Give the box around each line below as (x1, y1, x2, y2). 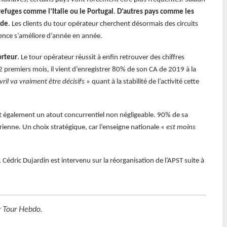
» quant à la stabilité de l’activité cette (84, 78, 199, 86)
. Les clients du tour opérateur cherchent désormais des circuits (8, 20, 198, 28)
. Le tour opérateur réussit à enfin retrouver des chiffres (17, 53, 184, 61)
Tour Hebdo (2, 205, 41, 213)
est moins (166, 123, 196, 131)
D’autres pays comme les (117, 8, 194, 16)
